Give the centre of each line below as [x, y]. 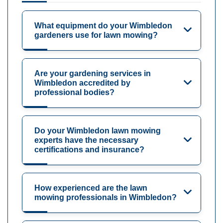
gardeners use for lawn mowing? [96, 35]
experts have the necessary [86, 140]
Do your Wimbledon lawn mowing [98, 131]
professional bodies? [74, 93]
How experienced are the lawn [91, 188]
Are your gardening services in [93, 74]
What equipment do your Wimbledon [103, 26]
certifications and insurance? [89, 150]
